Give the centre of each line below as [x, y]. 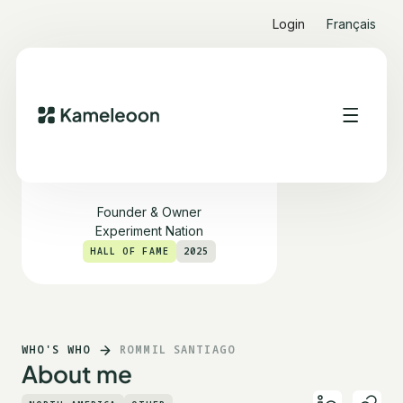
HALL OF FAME [129, 251]
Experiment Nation [149, 231]
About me [77, 374]
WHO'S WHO [57, 349]
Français [351, 24]
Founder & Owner [149, 212]
